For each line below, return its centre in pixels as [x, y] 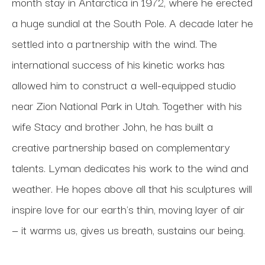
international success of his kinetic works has [118, 64]
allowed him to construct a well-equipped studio [124, 85]
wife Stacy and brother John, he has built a [112, 126]
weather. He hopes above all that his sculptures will [132, 188]
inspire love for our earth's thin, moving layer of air [128, 209]
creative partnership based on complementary [121, 147]
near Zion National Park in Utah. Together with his [127, 105]
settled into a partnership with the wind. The [114, 43]
